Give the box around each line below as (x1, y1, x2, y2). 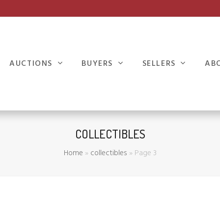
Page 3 (134, 147, 157, 160)
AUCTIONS (9, 57, 55, 70)
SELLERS (142, 57, 179, 70)
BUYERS (82, 57, 116, 70)
